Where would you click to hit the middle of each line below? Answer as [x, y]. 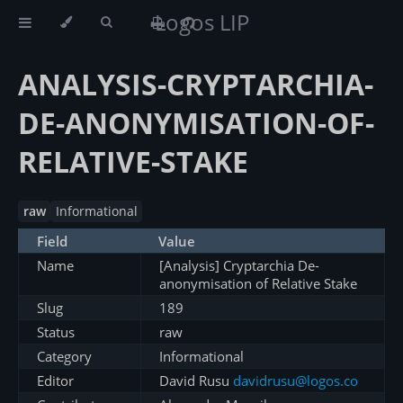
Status [56, 332]
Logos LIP [201, 22]
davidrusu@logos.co [296, 381]
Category [64, 357]
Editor [55, 381]
